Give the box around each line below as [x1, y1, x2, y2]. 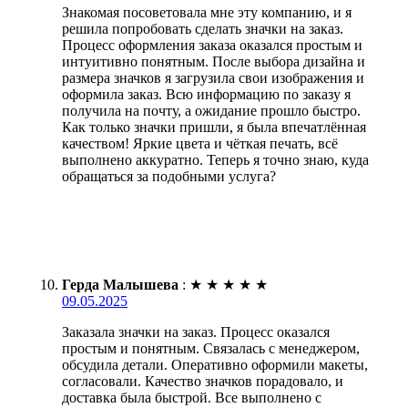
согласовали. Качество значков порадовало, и [62, 372, 343, 389]
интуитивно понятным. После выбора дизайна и [62, 53, 365, 69]
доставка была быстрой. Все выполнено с [62, 389, 321, 405]
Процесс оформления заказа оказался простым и [62, 36, 362, 53]
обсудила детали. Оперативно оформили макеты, [62, 356, 368, 372]
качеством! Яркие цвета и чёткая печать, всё [62, 135, 338, 151]
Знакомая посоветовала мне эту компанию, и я [62, 4, 352, 20]
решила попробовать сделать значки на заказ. [62, 20, 343, 36]
